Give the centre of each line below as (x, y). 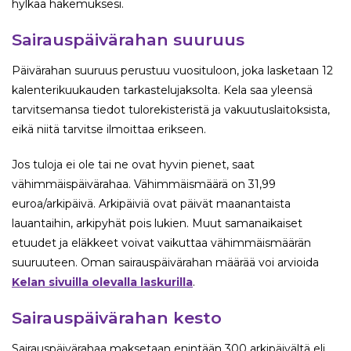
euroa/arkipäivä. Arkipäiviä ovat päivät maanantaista (151, 204)
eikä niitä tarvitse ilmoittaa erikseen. (109, 130)
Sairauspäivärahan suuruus (128, 40)
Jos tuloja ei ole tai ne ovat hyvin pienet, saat (133, 165)
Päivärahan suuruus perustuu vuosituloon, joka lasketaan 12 (172, 71)
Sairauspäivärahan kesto (117, 318)
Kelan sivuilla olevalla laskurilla (102, 282)
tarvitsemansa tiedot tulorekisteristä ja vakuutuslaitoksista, (171, 110)
